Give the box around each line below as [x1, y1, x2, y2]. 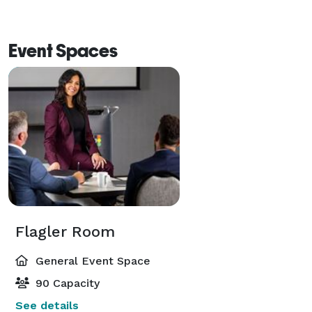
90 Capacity [32, 276, 100, 290]
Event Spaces [8, 40, 118, 61]
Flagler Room [15, 222, 115, 240]
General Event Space [32, 253, 150, 267]
